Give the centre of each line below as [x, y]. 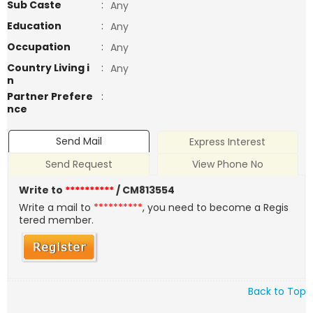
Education [34, 26]
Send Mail [79, 141]
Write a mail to [57, 208]
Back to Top [277, 291]
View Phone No [227, 165]
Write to [42, 190]
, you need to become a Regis [216, 208]
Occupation [39, 47]
